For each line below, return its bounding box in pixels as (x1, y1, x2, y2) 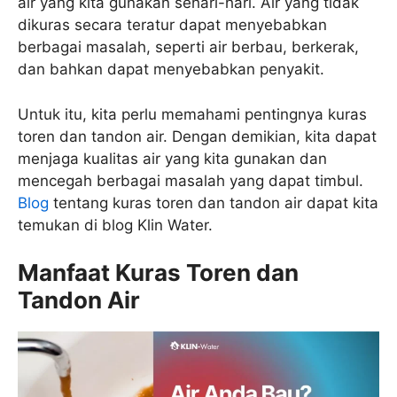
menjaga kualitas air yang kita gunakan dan (18, 149, 327, 167)
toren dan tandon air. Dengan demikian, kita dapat (18, 127, 377, 145)
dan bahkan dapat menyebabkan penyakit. (18, 60, 324, 79)
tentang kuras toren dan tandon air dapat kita (49, 193, 378, 212)
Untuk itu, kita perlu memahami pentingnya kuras (18, 105, 367, 123)
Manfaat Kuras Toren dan (18, 259, 299, 287)
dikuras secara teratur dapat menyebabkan (18, 16, 327, 35)
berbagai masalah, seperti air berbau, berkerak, (18, 38, 359, 57)
